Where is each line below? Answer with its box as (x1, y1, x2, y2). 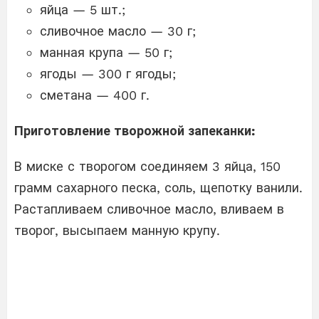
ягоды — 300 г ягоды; (40, 66, 176, 82)
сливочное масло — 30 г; (40, 23, 196, 39)
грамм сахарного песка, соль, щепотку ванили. (14, 180, 303, 196)
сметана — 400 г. (40, 88, 150, 103)
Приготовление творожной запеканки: (14, 123, 255, 139)
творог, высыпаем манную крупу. (14, 223, 220, 239)
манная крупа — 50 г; (40, 45, 172, 61)
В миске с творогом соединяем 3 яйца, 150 (14, 159, 281, 174)
